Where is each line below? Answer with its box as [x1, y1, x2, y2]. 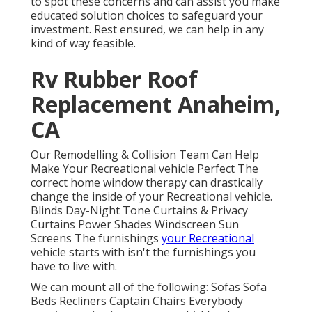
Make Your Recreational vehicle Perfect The [31, 161, 258, 177]
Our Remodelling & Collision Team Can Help [31, 147, 259, 163]
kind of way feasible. [31, 36, 136, 52]
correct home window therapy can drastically [31, 175, 263, 191]
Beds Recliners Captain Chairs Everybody [31, 293, 243, 309]
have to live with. [31, 258, 117, 274]
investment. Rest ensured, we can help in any [31, 22, 264, 38]
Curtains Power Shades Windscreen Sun [31, 217, 239, 233]
